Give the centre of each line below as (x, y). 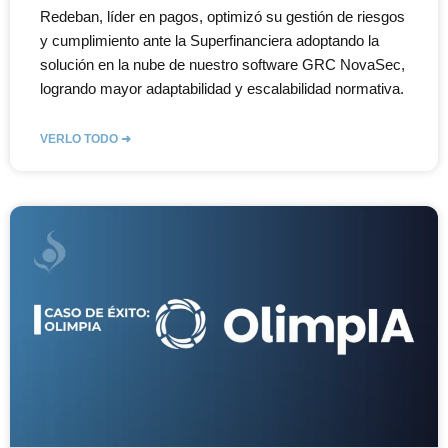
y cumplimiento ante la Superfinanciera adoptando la (209, 41)
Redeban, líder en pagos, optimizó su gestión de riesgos (222, 17)
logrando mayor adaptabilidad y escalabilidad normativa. (222, 89)
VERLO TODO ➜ (85, 139)
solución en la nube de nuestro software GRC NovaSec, (222, 65)
